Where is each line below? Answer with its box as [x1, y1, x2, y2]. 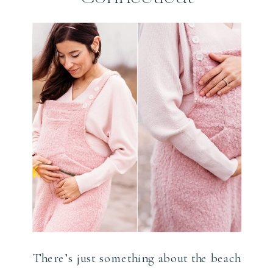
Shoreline [93, 9, 181, 35]
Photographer [73, 35, 201, 60]
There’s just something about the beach [33, 250, 241, 266]
